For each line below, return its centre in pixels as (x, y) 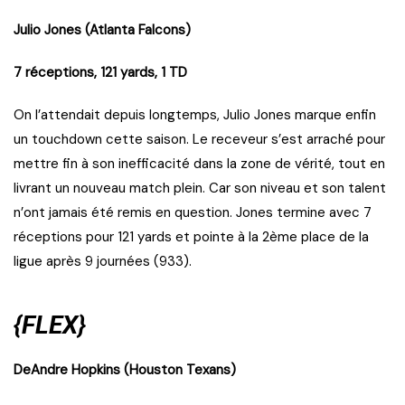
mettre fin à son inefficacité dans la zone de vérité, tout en (199, 164)
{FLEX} (50, 325)
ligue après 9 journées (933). (103, 262)
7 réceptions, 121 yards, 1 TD (100, 73)
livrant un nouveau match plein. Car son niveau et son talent (200, 188)
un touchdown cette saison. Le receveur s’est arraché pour (199, 140)
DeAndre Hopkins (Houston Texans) (125, 370)
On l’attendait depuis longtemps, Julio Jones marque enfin (195, 115)
